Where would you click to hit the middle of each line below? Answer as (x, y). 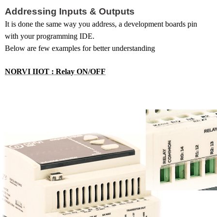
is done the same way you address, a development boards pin (103, 24)
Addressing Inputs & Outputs (70, 12)
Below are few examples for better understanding (80, 48)
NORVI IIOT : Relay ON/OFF (55, 72)
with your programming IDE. (50, 36)
